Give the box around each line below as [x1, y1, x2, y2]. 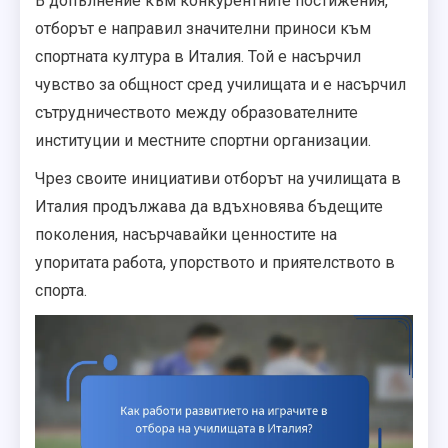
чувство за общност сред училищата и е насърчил [35, 75, 406, 95]
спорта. [35, 281, 87, 301]
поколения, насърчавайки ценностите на [35, 225, 337, 245]
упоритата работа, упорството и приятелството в [35, 253, 395, 273]
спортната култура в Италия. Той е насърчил [35, 47, 361, 67]
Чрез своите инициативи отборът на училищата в [35, 169, 401, 189]
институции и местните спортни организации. [35, 131, 371, 151]
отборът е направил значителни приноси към [35, 19, 371, 39]
